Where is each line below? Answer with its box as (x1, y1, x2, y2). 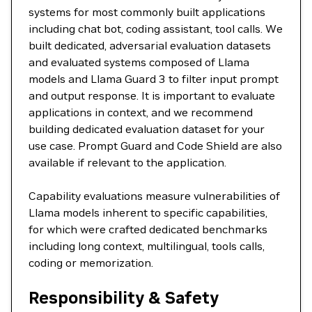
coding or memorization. (29, 256, 153, 270)
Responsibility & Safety (29, 287, 219, 309)
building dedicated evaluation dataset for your (29, 122, 265, 136)
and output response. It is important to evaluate (29, 88, 275, 102)
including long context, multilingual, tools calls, (29, 239, 265, 253)
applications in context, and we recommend (29, 105, 253, 119)
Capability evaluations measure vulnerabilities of (29, 189, 280, 203)
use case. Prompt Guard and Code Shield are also (29, 139, 282, 153)
